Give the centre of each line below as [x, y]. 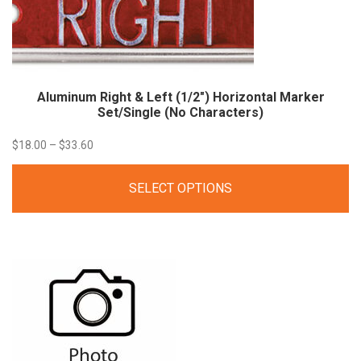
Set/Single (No [143, 112]
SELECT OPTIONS [180, 189]
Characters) [226, 112]
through [112, 231]
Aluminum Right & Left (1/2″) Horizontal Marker [180, 97]
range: [108, 173]
